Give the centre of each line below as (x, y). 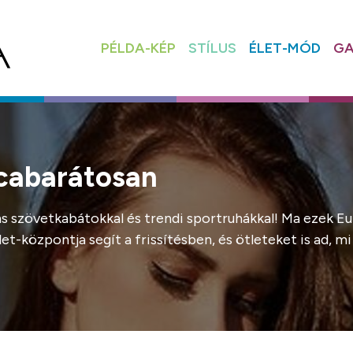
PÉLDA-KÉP (138, 48)
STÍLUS (212, 48)
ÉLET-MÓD (284, 48)
